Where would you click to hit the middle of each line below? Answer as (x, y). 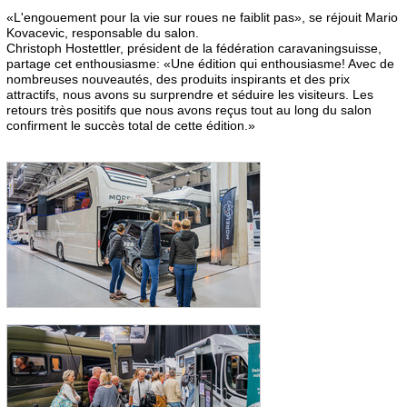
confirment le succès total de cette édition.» (131, 125)
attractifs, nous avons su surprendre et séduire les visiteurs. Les (190, 94)
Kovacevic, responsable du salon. (103, 32)
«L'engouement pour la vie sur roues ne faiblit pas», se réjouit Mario (202, 17)
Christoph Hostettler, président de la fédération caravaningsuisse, (194, 48)
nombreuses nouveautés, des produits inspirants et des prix (178, 79)
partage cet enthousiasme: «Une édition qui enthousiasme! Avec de (200, 63)
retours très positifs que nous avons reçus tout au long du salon (189, 109)
